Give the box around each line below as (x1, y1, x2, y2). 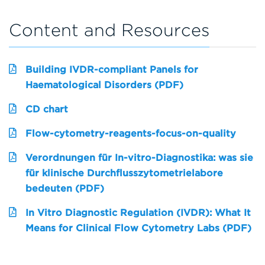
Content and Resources (9, 20, 209, 41)
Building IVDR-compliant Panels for (25, 64, 198, 76)
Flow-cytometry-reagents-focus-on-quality (25, 128, 236, 140)
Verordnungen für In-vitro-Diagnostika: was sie (25, 152, 253, 164)
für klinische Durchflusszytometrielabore (25, 167, 223, 179)
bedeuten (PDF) (25, 183, 104, 195)
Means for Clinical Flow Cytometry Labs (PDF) (25, 222, 251, 234)
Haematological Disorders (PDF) (25, 79, 183, 91)
